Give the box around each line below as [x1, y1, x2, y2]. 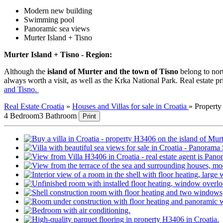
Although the [4, 67, 45, 76]
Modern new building [24, 6, 92, 15]
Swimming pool [24, 15, 74, 24]
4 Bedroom [4, 111, 39, 120]
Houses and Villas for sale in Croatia [72, 102, 189, 111]
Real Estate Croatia [4, 102, 64, 111]
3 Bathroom [39, 111, 77, 120]
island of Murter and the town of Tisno [45, 67, 178, 76]
